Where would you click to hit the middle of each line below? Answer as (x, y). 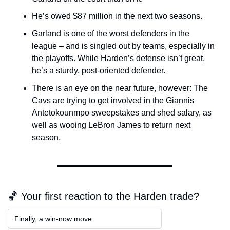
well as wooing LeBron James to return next (111, 125)
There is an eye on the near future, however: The (120, 88)
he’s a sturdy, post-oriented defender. (99, 71)
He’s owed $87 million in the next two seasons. (117, 16)
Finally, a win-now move (55, 219)
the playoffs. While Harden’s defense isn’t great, (118, 59)
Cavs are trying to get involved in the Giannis (113, 101)
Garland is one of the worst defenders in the (111, 34)
